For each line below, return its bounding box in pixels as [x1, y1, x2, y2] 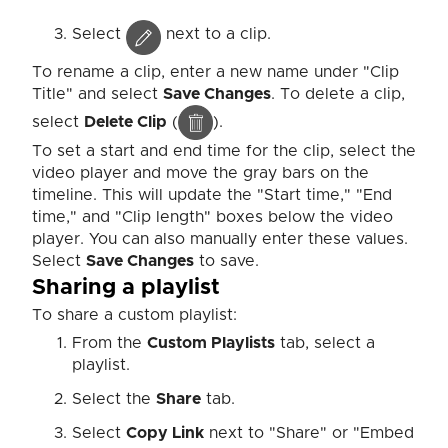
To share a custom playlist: [32, 307, 237, 324]
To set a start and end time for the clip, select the [32, 143, 416, 160]
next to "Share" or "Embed [204, 425, 414, 442]
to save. [194, 253, 259, 270]
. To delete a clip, [271, 86, 405, 103]
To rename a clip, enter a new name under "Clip [32, 64, 399, 81]
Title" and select [32, 86, 163, 103]
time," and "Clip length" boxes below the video [32, 209, 393, 226]
